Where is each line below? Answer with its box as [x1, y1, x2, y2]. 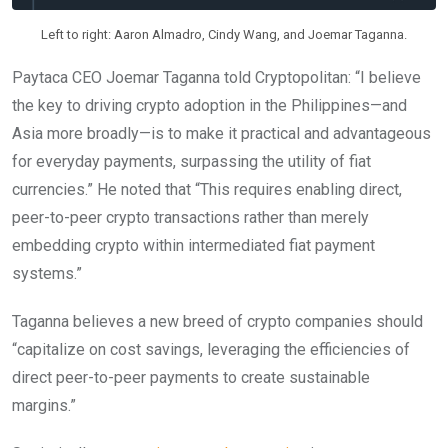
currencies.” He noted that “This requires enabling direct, [12, 179, 402, 199]
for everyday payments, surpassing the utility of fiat [12, 151, 371, 171]
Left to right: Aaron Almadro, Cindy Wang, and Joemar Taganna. [41, 26, 407, 42]
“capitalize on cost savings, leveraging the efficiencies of [12, 339, 410, 359]
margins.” [12, 395, 76, 415]
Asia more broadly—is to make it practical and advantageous [12, 123, 431, 143]
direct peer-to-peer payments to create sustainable [12, 367, 370, 387]
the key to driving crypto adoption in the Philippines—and [12, 95, 407, 115]
